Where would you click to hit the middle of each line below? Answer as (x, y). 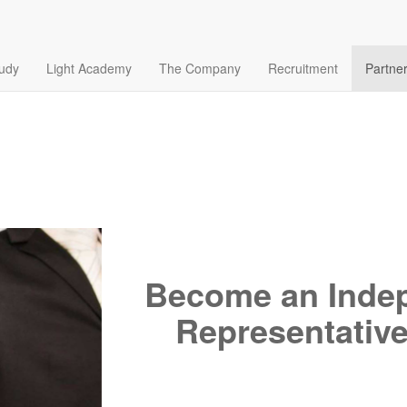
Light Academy (89, 68)
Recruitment (303, 68)
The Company (200, 68)
